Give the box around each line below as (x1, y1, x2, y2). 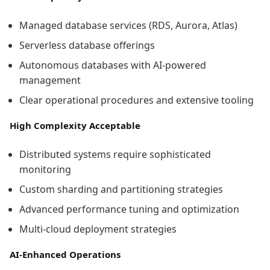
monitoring (19, 163, 71, 177)
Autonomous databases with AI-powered (19, 58, 206, 72)
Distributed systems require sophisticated (19, 148, 211, 162)
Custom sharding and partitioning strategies (19, 183, 223, 196)
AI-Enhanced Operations (10, 248, 121, 261)
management (19, 73, 81, 87)
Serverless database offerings (19, 38, 155, 52)
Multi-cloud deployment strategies (19, 222, 177, 236)
